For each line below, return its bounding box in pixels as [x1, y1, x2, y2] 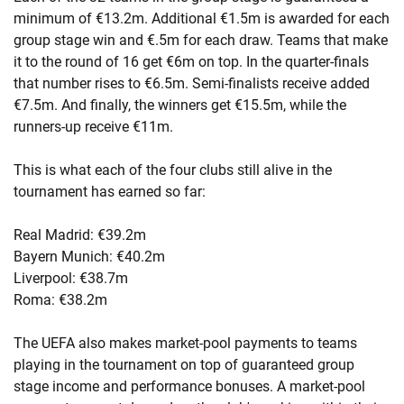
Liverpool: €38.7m [14, 270, 128, 287]
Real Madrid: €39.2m [14, 226, 146, 243]
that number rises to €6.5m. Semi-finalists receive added [14, 75, 370, 92]
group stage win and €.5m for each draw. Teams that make [14, 32, 388, 49]
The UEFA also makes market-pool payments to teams [14, 335, 357, 352]
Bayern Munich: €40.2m [14, 248, 165, 265]
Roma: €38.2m [14, 291, 107, 308]
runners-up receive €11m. [14, 118, 173, 135]
